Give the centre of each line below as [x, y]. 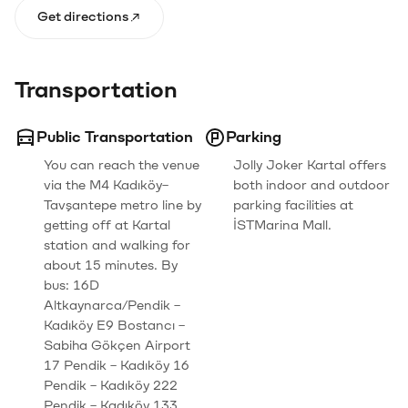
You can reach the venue [122, 165]
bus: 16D [71, 286]
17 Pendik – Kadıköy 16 [117, 366]
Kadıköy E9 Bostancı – [114, 326]
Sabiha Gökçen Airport [117, 346]
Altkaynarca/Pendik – [112, 306]
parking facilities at [293, 205]
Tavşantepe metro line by [122, 205]
